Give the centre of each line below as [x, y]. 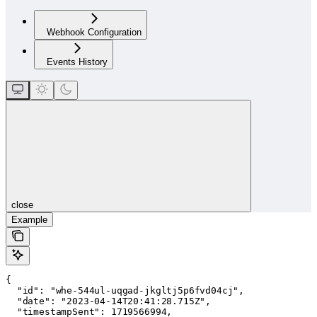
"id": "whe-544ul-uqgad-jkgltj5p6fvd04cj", [125, 290]
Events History [77, 62]
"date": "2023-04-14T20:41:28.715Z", [109, 301]
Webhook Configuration [94, 32]
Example [29, 220]
